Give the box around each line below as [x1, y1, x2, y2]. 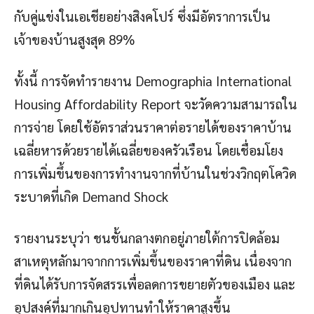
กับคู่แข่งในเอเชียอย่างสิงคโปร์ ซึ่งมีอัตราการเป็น [14, 8, 271, 25]
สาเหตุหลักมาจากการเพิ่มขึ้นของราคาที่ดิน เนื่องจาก [14, 252, 292, 270]
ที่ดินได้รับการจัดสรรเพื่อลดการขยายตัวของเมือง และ [14, 275, 295, 293]
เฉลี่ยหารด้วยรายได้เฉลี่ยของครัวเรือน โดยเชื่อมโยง [14, 142, 283, 159]
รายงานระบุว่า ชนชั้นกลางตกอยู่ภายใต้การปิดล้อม [14, 229, 280, 247]
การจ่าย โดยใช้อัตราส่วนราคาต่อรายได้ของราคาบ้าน [14, 118, 292, 136]
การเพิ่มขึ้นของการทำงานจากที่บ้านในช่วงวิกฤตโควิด [14, 165, 296, 182]
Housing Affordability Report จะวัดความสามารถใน [14, 95, 297, 113]
